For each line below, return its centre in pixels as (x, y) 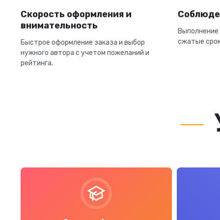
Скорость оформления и (76, 14)
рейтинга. (37, 63)
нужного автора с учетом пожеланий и (85, 53)
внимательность (59, 26)
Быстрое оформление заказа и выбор (83, 42)
